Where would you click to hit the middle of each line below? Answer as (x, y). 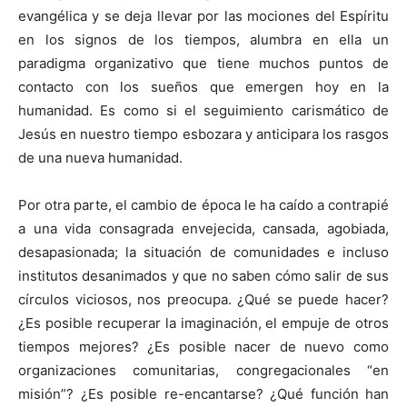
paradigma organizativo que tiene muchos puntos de (203, 63)
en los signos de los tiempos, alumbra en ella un (203, 40)
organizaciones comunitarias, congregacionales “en (203, 370)
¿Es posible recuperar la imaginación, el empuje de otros (203, 323)
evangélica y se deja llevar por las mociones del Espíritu (203, 16)
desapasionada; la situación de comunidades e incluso (203, 252)
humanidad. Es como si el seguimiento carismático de (203, 110)
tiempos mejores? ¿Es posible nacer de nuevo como (203, 347)
